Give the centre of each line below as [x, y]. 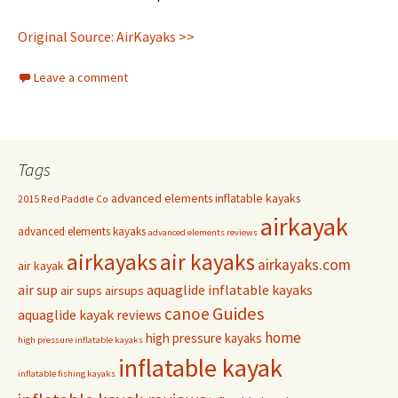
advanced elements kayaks [82, 232]
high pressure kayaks [204, 338]
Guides [238, 314]
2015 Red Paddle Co [63, 199]
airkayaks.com [304, 265]
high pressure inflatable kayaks [80, 340]
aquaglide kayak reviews [90, 315]
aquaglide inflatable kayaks [230, 290]
